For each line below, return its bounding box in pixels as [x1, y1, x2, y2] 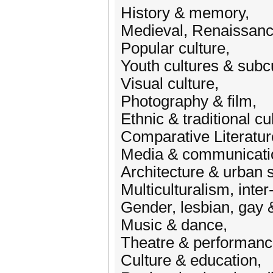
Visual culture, [121, 75, 219, 92]
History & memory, [121, 4, 249, 21]
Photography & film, [121, 93, 257, 110]
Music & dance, [121, 216, 227, 233]
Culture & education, [121, 252, 261, 269]
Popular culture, [121, 40, 230, 57]
